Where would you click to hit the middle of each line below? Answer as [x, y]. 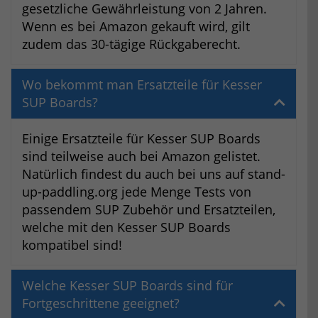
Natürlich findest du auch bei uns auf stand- [154, 174]
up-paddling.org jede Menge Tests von [137, 192]
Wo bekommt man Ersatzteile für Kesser [142, 85]
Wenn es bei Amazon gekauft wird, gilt [136, 27]
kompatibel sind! [72, 245]
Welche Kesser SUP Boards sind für [127, 286]
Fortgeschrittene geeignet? [101, 303]
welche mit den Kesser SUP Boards [126, 227]
